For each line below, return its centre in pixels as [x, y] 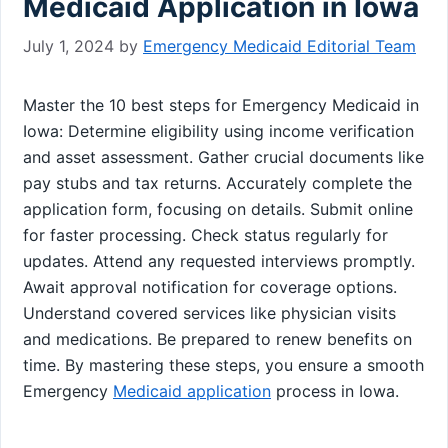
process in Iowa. [335, 390]
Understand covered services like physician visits [209, 312]
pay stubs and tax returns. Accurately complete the [217, 182]
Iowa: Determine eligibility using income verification [218, 130]
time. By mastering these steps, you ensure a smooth [223, 364]
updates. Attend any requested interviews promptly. [219, 260]
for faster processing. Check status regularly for [205, 234]
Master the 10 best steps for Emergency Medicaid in [221, 104]
